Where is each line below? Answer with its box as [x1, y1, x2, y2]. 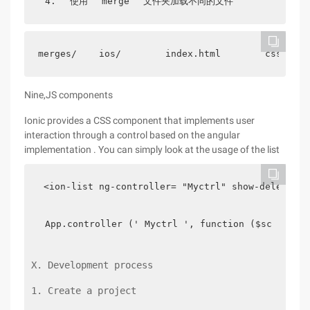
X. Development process [31, 259, 153, 271]
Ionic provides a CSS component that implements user [24, 115, 255, 126]
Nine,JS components [24, 89, 113, 100]
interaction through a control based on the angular [24, 129, 240, 140]
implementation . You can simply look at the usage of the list [24, 144, 280, 155]
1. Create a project [31, 285, 136, 296]
